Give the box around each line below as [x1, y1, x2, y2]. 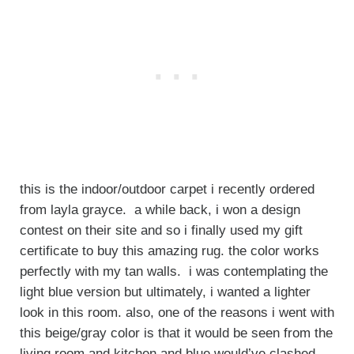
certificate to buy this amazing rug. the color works [19, 243, 319, 258]
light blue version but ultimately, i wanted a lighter [19, 284, 311, 299]
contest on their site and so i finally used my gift [19, 222, 303, 238]
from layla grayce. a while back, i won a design [19, 201, 300, 217]
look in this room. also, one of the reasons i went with [19, 304, 334, 320]
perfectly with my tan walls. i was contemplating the [19, 263, 328, 279]
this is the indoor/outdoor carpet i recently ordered [19, 181, 314, 197]
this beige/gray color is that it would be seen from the [19, 325, 333, 341]
